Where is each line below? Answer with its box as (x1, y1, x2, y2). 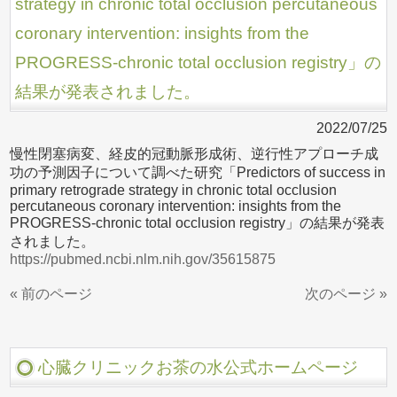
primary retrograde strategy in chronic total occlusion (10, 183, 338, 198)
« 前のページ (10, 286, 93, 301)
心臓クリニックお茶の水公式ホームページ (38, 358, 359, 377)
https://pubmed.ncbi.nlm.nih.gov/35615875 (10, 252, 276, 267)
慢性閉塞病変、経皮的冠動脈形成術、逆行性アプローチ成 (10, 146, 379, 161)
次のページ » (304, 286, 387, 301)
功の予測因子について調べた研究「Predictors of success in (10, 165, 386, 180)
